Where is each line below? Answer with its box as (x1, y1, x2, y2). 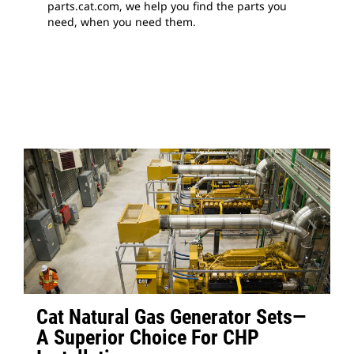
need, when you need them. (47, 14, 196, 30)
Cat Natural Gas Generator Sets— (36, 305, 306, 330)
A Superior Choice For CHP (36, 326, 259, 350)
